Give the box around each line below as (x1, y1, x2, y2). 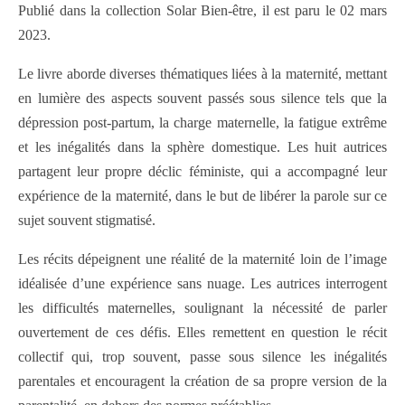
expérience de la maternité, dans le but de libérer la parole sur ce (18, 188, 387, 204)
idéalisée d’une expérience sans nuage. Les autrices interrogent (18, 276, 387, 292)
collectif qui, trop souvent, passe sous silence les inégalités (18, 349, 387, 365)
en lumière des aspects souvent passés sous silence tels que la (18, 90, 387, 107)
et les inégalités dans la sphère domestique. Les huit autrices (18, 139, 387, 155)
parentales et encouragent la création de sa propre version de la (18, 373, 387, 390)
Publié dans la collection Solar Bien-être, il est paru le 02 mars (18, 3, 387, 19)
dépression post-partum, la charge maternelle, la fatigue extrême (18, 115, 387, 131)
